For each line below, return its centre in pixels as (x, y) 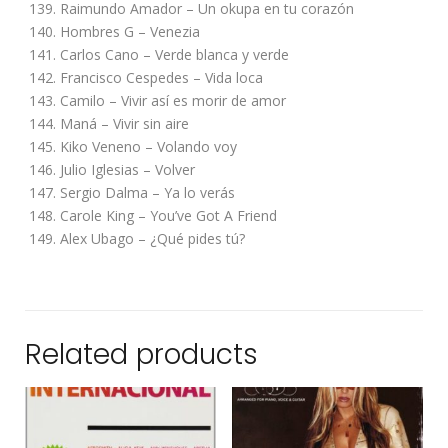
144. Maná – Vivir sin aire (108, 123)
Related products (141, 354)
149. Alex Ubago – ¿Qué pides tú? (136, 238)
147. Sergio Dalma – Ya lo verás (131, 192)
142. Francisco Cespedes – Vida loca (145, 77)
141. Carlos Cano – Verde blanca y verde (158, 54)
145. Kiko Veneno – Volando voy (132, 146)
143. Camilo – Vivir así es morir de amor (157, 100)
